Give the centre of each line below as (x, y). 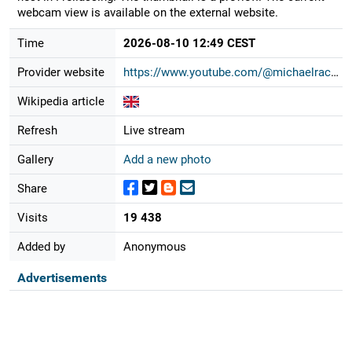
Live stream (154, 130)
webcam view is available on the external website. (147, 12)
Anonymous (154, 246)
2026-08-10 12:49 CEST (189, 43)
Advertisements (62, 277)
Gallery (35, 159)
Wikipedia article (60, 101)
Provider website (60, 72)
